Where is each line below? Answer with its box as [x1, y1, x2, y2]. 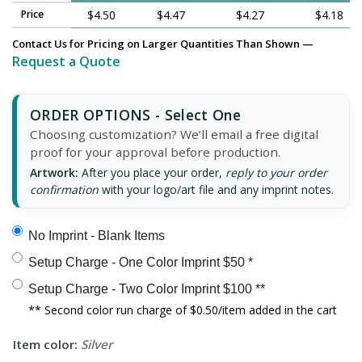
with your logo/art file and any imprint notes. [99, 181, 334, 197]
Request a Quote [12, 52, 120, 70]
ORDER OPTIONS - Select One [30, 104, 242, 124]
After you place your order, [78, 164, 225, 180]
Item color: [13, 335, 78, 352]
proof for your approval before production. [30, 143, 280, 160]
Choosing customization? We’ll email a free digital [30, 125, 318, 142]
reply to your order [225, 164, 327, 180]
